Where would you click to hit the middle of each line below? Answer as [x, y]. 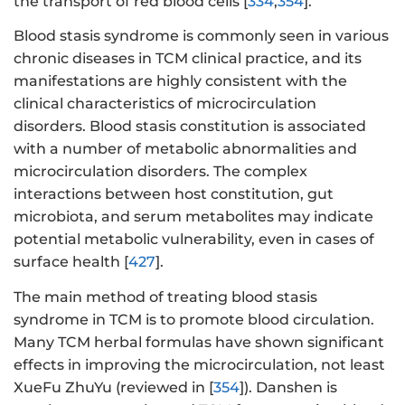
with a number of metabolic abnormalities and [185, 149]
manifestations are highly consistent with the [180, 81]
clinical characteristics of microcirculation [165, 104]
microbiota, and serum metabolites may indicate [193, 217]
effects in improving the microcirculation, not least [199, 364]
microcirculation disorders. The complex [160, 172]
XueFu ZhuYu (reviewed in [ [113, 387]
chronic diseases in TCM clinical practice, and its [188, 59]
